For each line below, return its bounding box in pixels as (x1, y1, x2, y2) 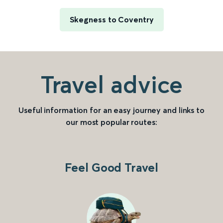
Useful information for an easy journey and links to (18, 105, 205, 115)
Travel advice (40, 70, 183, 99)
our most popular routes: (66, 117, 157, 127)
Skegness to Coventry (69, 14, 154, 24)
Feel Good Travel (65, 160, 158, 175)
